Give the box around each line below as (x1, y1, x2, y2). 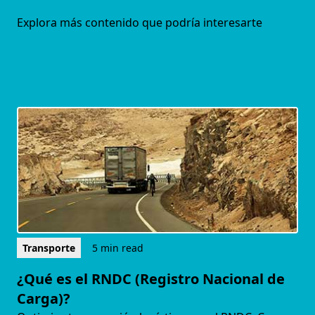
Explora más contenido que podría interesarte (17, 15, 262, 31)
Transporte (22, 241, 75, 255)
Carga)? (17, 289, 70, 309)
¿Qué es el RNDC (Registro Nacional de (17, 269, 285, 289)
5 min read (92, 241, 143, 255)
